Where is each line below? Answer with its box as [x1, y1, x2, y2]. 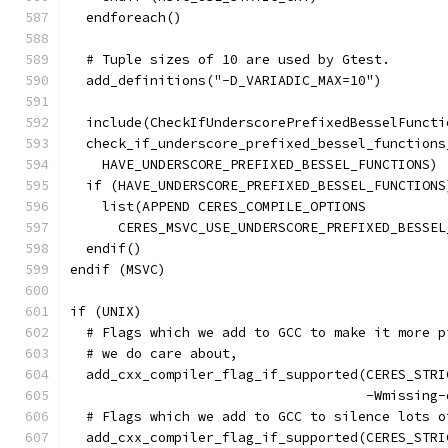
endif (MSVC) [70, 261, 166, 278]
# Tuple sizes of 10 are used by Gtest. [70, 51, 390, 68]
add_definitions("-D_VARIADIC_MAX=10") [70, 72, 382, 89]
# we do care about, [70, 345, 238, 362]
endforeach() [70, 9, 182, 26]
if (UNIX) [70, 303, 142, 320]
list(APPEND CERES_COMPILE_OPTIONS [70, 198, 366, 215]
